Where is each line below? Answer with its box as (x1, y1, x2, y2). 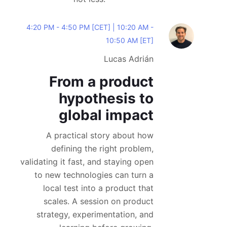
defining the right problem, (51, 143, 154, 154)
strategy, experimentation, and (36, 209, 154, 219)
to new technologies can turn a (34, 170, 154, 180)
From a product (49, 73, 154, 90)
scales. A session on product (44, 196, 154, 206)
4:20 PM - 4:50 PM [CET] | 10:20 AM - (26, 23, 154, 31)
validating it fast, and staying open (20, 157, 154, 167)
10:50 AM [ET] (106, 36, 154, 45)
